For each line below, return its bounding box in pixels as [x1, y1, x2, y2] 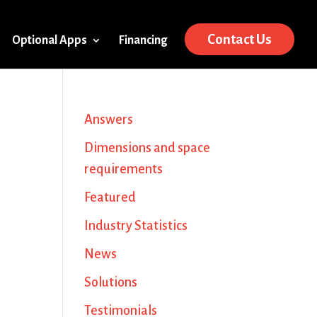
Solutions [84, 275, 138, 289]
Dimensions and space [84, 141, 211, 155]
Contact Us [207, 32, 272, 47]
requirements [84, 162, 163, 176]
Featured [84, 190, 137, 204]
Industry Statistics [84, 219, 188, 233]
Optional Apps [12, 34, 87, 47]
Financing [119, 34, 167, 47]
